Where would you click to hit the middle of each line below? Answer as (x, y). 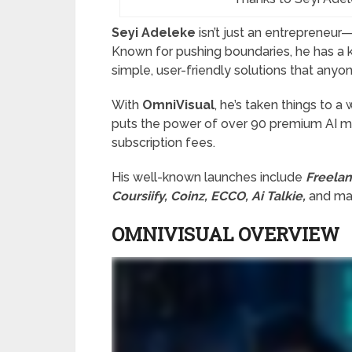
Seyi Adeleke (154, 33)
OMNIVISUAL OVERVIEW (225, 235)
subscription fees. (163, 143)
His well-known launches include (209, 178)
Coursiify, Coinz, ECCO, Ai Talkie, (209, 196)
